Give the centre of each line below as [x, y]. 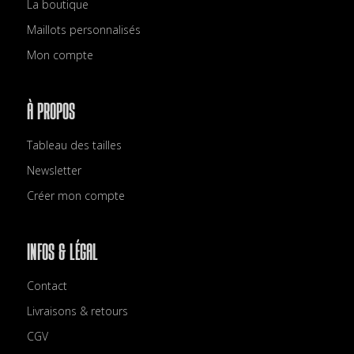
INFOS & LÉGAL [62, 252]
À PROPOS [51, 112]
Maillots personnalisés [83, 30]
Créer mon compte [75, 196]
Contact [47, 286]
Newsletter [54, 170]
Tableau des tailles [74, 145]
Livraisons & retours [77, 311]
